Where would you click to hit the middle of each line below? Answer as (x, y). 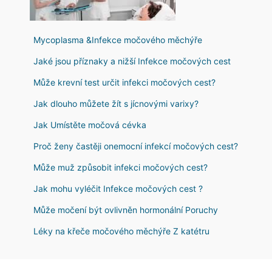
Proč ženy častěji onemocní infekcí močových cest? (136, 146)
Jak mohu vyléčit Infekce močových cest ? (118, 189)
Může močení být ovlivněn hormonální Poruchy (126, 210)
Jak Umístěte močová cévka (90, 125)
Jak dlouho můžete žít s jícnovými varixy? (116, 104)
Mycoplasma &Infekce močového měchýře (118, 40)
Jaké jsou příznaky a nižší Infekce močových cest (132, 61)
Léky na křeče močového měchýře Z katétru (121, 231)
